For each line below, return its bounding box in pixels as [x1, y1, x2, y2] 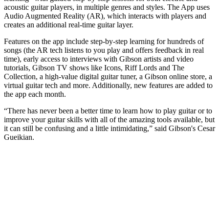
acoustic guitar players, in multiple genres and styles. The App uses [4, 2, 210, 11]
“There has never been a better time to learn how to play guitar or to [4, 106, 212, 115]
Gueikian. [4, 132, 36, 141]
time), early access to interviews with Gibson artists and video [4, 54, 194, 63]
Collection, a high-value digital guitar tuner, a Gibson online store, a [4, 72, 212, 81]
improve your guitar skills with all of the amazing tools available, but [4, 115, 215, 124]
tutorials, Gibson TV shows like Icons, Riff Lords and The [4, 63, 184, 72]
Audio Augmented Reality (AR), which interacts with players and [4, 11, 206, 20]
